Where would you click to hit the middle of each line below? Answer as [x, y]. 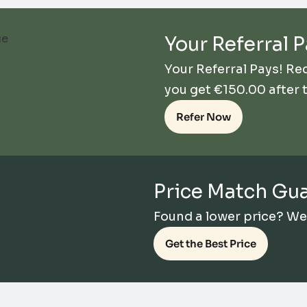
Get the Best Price [211, 244]
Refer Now [204, 117]
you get [189, 90]
